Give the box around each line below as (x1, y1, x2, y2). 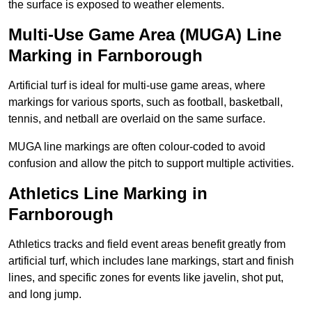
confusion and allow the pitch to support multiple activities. (8, 157, 294, 170)
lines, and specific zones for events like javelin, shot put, (8, 272, 283, 284)
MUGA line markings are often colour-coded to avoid (8, 141, 265, 153)
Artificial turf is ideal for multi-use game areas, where (8, 79, 265, 92)
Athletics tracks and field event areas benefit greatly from (8, 238, 286, 251)
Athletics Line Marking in (8, 184, 208, 203)
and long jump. (8, 288, 81, 301)
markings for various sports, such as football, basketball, (8, 96, 283, 109)
